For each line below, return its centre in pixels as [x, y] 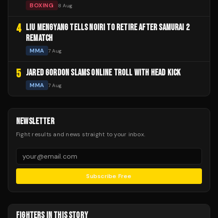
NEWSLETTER [35, 121]
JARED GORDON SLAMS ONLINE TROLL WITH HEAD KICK [103, 73]
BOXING [42, 5]
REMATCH [39, 38]
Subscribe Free [109, 176]
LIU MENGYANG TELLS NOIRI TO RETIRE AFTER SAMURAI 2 [108, 27]
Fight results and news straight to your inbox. [81, 134]
